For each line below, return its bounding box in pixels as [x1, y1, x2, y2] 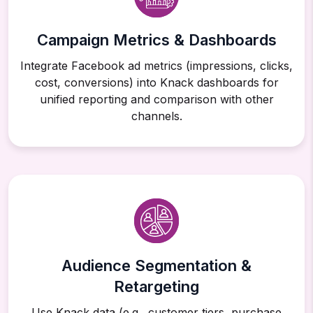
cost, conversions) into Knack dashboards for [34, 75, 279, 90]
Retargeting [114, 277, 199, 296]
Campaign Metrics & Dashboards [36, 31, 277, 50]
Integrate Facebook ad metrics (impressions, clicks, [20, 59, 293, 73]
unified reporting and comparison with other [39, 92, 274, 107]
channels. [131, 109, 182, 124]
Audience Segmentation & [61, 256, 252, 275]
